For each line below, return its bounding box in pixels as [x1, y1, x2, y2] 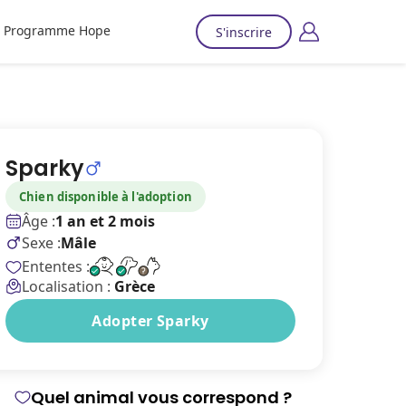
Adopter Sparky [92, 311, 209, 331]
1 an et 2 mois [55, 211, 155, 231]
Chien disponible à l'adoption [19, 188, 192, 205]
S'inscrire [216, 23, 272, 41]
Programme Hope [3, 22, 111, 39]
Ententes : [22, 256, 90, 276]
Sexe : [22, 233, 61, 253]
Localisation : [22, 276, 114, 296]
